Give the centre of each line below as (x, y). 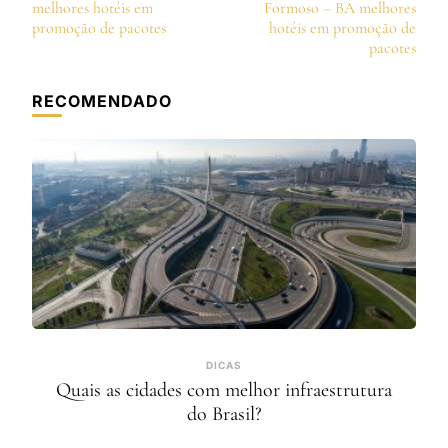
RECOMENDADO (102, 101)
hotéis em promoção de (342, 28)
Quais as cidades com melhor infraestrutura (224, 390)
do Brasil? (224, 414)
